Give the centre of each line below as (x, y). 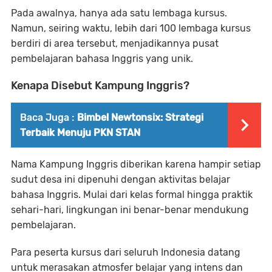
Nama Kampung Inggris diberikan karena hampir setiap (136, 164)
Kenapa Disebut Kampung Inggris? (100, 86)
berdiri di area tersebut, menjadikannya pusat (115, 43)
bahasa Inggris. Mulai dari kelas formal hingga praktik (132, 195)
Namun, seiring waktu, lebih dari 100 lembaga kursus (131, 28)
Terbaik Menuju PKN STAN (80, 133)
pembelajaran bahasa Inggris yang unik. (102, 59)
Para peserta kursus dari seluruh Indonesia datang (126, 252)
